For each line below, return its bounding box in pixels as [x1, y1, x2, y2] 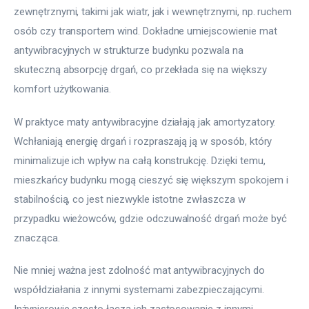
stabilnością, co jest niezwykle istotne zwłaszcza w [14, 192, 248, 206]
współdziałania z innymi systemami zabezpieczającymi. [14, 283, 267, 297]
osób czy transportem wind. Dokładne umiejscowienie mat [14, 25, 280, 38]
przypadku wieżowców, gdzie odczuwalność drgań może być [14, 212, 290, 225]
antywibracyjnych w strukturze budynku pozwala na [14, 44, 246, 57]
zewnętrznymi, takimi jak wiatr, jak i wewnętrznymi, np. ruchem [14, 6, 295, 19]
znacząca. [14, 231, 60, 244]
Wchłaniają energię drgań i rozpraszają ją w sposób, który [14, 134, 275, 148]
